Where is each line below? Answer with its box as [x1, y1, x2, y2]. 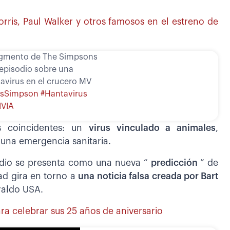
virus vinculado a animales [88, 124, 216, 133]
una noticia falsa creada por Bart [78, 172, 219, 181]
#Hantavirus [41, 90, 87, 99]
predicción [150, 159, 198, 168]
